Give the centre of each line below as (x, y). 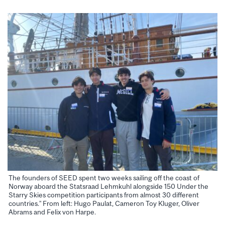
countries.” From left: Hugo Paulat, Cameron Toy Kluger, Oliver (104, 204)
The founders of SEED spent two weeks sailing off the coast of (104, 178)
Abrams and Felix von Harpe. (52, 212)
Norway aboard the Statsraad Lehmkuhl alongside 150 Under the (108, 187)
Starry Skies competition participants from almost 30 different (104, 195)
